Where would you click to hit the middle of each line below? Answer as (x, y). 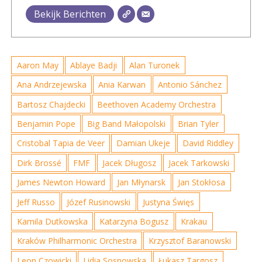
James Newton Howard (61, 182)
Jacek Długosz (130, 163)
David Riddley (208, 143)
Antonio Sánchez (190, 85)
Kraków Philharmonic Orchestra (77, 241)
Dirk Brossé (39, 163)
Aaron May (37, 65)
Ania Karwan (122, 85)
